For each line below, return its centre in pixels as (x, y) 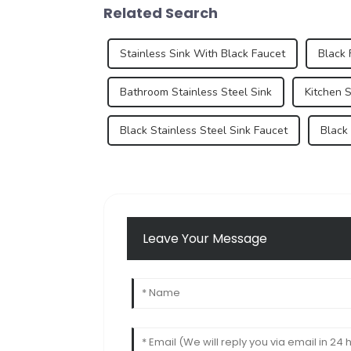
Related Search (161, 13)
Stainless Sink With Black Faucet (203, 53)
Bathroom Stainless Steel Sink (196, 92)
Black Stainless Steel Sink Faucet (204, 130)
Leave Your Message (205, 239)
